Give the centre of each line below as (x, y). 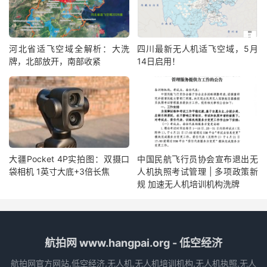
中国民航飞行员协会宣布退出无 (198, 159)
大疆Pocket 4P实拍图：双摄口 (69, 159)
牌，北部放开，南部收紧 (55, 61)
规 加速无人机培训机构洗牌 (189, 184)
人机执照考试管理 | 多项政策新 (198, 171)
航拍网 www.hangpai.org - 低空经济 (133, 243)
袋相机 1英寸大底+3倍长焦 (59, 171)
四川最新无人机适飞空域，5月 (198, 49)
